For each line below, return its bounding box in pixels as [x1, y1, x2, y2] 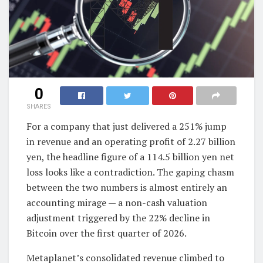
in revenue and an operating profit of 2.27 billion [26, 134, 235, 148]
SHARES [26, 102, 51, 110]
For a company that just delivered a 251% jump [26, 119, 227, 133]
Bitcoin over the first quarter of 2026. [26, 226, 187, 240]
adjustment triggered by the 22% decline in [26, 211, 210, 224]
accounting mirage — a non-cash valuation [26, 195, 207, 209]
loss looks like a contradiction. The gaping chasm [26, 165, 234, 178]
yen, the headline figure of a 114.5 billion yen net [26, 150, 234, 163]
